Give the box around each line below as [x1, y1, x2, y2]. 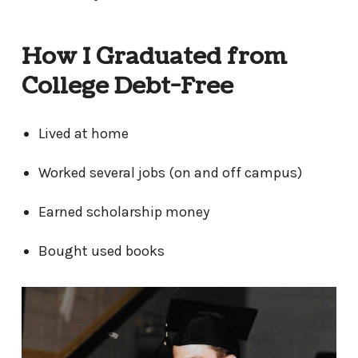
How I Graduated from [21, 41, 287, 74]
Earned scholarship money [38, 203, 209, 221]
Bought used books [38, 242, 168, 261]
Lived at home [38, 125, 129, 143]
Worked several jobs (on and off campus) [38, 164, 302, 182]
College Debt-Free [21, 70, 234, 103]
